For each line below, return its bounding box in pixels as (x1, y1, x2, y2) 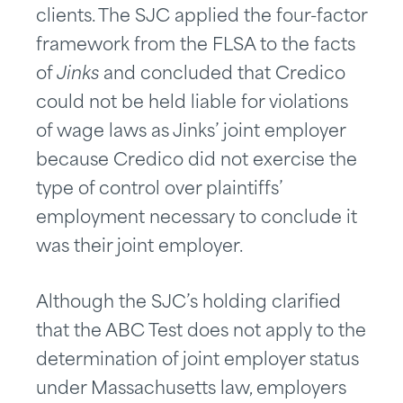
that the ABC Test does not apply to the (36, 324, 366, 342)
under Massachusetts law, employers (36, 381, 346, 399)
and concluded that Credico (99, 67, 345, 85)
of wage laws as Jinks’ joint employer (36, 124, 345, 142)
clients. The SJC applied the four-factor (36, 9, 367, 27)
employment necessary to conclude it (36, 210, 357, 228)
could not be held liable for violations (36, 95, 348, 113)
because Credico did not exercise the (36, 153, 357, 171)
